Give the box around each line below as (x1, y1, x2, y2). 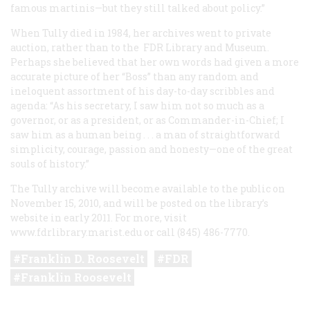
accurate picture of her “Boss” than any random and (10, 69, 259, 83)
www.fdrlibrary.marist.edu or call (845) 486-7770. (10, 225, 250, 239)
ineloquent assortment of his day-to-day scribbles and (10, 84, 275, 98)
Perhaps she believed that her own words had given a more (10, 55, 299, 69)
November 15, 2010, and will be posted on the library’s (10, 196, 268, 210)
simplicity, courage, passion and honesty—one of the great (10, 142, 293, 156)
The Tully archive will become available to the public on (10, 181, 285, 195)
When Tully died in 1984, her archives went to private (10, 26, 271, 39)
